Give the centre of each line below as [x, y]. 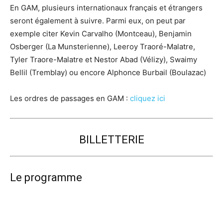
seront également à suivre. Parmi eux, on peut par [98, 21]
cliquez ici [149, 98]
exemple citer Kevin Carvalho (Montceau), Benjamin [101, 34]
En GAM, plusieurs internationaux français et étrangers [106, 8]
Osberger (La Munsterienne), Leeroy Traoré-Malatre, [103, 47]
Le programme [46, 177]
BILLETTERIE [111, 140]
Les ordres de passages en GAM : [70, 98]
